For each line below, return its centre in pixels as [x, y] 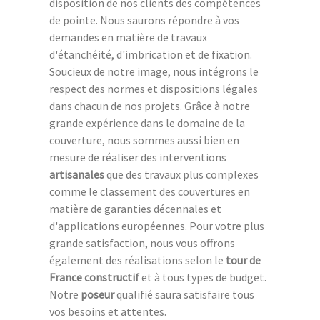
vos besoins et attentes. [108, 311]
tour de [243, 260]
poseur [97, 294]
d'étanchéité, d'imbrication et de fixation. [151, 54]
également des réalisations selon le [137, 260]
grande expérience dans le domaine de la [147, 122]
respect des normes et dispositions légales [154, 88]
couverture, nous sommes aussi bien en [144, 140]
